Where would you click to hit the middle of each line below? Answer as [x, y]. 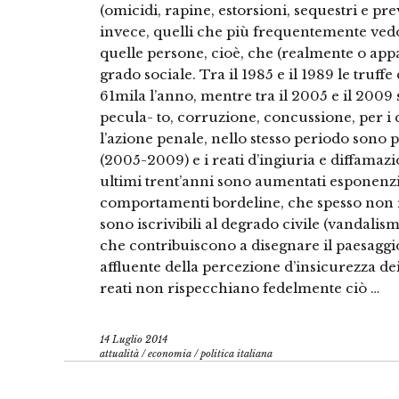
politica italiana [236, 354]
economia [170, 354]
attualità [119, 354]
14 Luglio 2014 [134, 339]
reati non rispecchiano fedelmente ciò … [240, 288]
